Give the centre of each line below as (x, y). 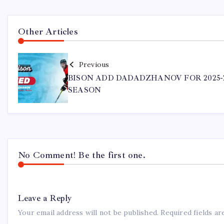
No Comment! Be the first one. (82, 155)
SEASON (85, 90)
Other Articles (48, 31)
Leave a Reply (45, 198)
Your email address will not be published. (88, 213)
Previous (94, 64)
